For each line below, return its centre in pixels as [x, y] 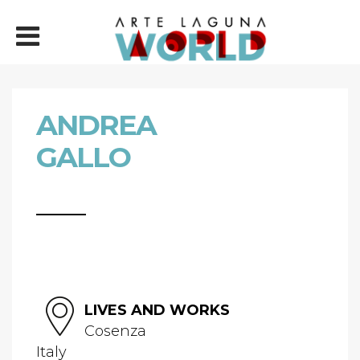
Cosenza [115, 331]
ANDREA [96, 125]
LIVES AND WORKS [157, 310]
